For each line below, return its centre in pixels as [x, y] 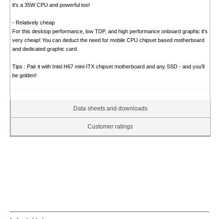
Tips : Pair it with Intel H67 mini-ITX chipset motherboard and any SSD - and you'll [108, 66]
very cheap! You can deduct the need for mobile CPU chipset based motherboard [108, 40]
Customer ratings [110, 126]
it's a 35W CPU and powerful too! [51, 5]
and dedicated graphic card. [45, 49]
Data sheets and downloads [110, 108]
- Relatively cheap [33, 22]
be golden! [24, 75]
